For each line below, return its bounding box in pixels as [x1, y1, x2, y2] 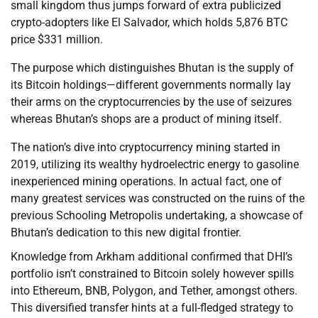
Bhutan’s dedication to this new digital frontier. [11, 226, 241, 240]
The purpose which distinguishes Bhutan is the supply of [11, 61, 294, 75]
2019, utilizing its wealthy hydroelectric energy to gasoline [11, 158, 299, 172]
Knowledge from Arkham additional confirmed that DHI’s [11, 250, 292, 264]
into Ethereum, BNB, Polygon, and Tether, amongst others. [11, 284, 297, 298]
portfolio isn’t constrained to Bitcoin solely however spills [11, 267, 294, 281]
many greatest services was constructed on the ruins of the [11, 192, 305, 206]
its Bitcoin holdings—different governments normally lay [11, 78, 291, 92]
